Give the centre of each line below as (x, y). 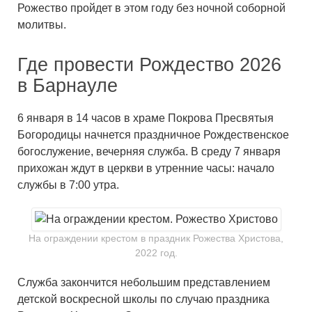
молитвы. (42, 25)
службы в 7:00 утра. (68, 185)
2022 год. (156, 253)
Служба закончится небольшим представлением (144, 283)
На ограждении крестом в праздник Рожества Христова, (156, 239)
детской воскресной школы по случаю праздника (143, 299)
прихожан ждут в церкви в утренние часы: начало (146, 169)
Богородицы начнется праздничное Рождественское (153, 135)
